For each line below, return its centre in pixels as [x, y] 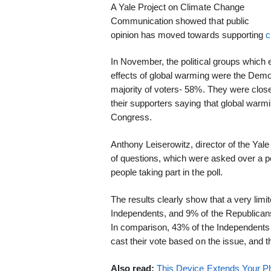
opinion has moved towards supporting [188, 34]
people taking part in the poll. [166, 172]
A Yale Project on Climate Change [177, 7]
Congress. [131, 117]
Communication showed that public [180, 21]
